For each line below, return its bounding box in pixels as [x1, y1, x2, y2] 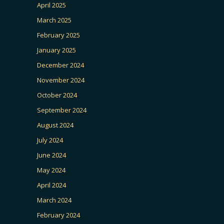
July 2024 [37, 135, 63, 144]
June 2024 [37, 150, 66, 159]
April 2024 [37, 180, 66, 189]
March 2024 [37, 195, 71, 204]
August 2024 [37, 120, 73, 129]
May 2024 [37, 165, 65, 174]
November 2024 [37, 75, 84, 84]
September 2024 [37, 105, 86, 114]
